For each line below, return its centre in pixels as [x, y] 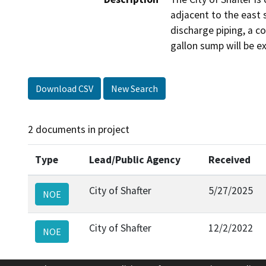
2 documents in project [79, 130]
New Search [134, 89]
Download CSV [64, 89]
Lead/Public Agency [135, 159]
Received [229, 159]
